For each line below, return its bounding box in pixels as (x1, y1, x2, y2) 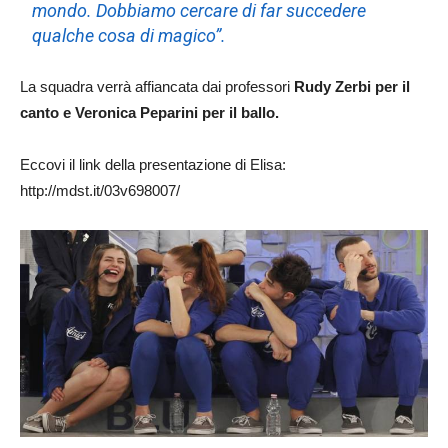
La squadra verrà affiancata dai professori (20, 77, 290, 95)
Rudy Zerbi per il (290, 77, 410, 95)
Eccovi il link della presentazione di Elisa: (20, 155, 286, 173)
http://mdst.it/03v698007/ (20, 181, 180, 199)
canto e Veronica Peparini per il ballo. (20, 103, 279, 121)
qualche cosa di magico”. (32, 24, 227, 46)
